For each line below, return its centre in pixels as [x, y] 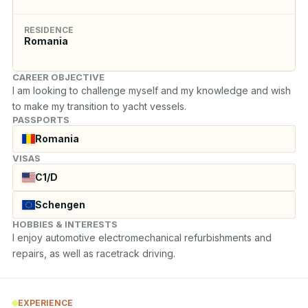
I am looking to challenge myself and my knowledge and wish [152, 90]
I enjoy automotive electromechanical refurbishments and [142, 237]
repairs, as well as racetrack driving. [94, 253]
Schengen [60, 205]
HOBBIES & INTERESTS [65, 224]
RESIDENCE [49, 30]
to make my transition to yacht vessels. [99, 106]
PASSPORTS [41, 119]
